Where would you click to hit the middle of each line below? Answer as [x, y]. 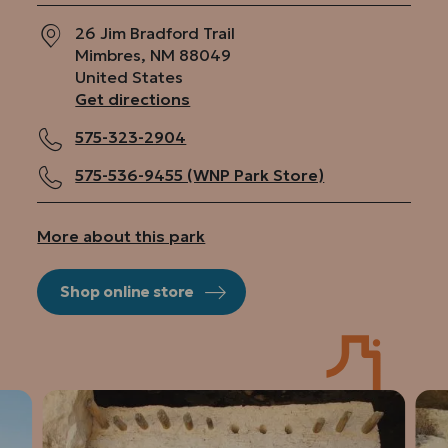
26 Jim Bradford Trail [155, 32]
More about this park [121, 236]
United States [129, 76]
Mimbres [108, 54]
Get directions [133, 98]
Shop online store [126, 292]
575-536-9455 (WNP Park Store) [200, 174]
